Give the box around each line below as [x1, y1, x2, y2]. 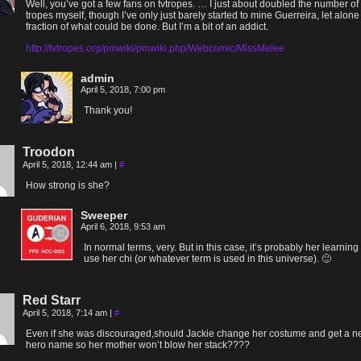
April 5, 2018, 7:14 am [23, 308, 110, 317]
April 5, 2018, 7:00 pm [81, 85, 165, 94]
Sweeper [81, 209, 127, 222]
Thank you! [84, 105, 132, 116]
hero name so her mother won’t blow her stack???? [26, 339, 250, 351]
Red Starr [23, 293, 81, 307]
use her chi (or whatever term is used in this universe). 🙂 [84, 253, 331, 264]
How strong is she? [26, 180, 110, 191]
